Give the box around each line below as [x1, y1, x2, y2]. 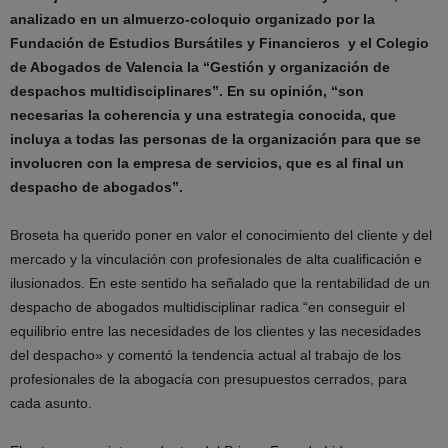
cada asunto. [10, 395, 92, 411]
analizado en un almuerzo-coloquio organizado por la [10, 11, 375, 27]
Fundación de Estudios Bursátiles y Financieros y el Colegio [10, 35, 429, 51]
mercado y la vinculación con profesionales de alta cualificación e [10, 251, 422, 267]
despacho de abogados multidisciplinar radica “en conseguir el [10, 299, 405, 315]
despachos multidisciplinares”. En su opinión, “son [10, 83, 364, 99]
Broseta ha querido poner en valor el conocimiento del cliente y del [10, 227, 432, 243]
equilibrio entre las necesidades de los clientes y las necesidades [10, 323, 421, 339]
